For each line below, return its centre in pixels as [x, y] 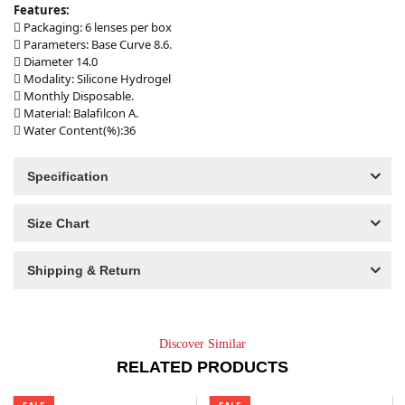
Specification [68, 176]
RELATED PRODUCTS [202, 367]
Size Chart [58, 223]
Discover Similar [202, 344]
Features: [42, 10]
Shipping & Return [84, 270]
